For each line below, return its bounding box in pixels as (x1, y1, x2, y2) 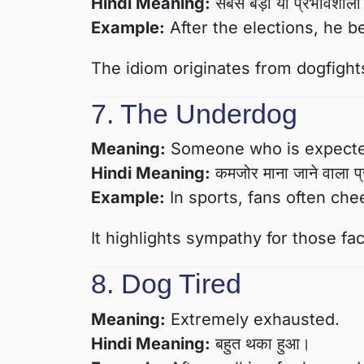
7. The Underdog (91, 97, 297, 129)
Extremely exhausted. (166, 309, 340, 329)
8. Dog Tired (91, 268, 241, 300)
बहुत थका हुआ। (210, 333, 310, 353)
